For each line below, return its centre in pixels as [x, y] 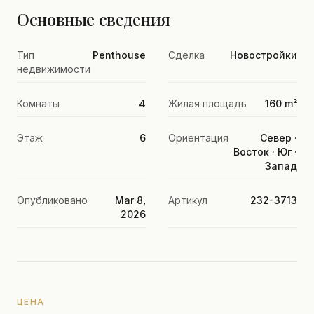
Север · [279, 138]
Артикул [188, 200]
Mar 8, [130, 200]
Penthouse [119, 55]
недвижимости [54, 69]
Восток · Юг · [265, 152]
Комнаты [38, 103]
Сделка [186, 55]
